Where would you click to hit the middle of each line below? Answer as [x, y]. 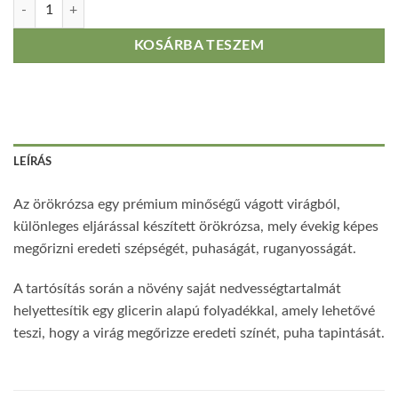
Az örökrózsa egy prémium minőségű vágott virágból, [177, 204]
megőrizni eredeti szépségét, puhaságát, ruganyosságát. [185, 248]
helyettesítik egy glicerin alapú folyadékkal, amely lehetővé [194, 311]
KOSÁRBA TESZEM [199, 45]
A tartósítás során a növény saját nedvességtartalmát [177, 289]
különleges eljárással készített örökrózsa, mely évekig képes [196, 226]
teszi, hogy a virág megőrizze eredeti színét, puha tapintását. [199, 334]
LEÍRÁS [33, 161]
